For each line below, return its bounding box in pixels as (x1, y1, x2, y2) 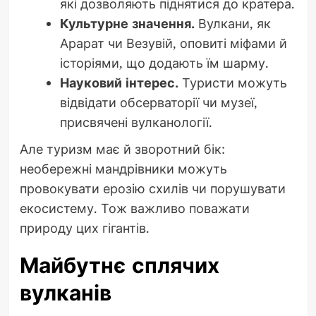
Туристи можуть (178, 73, 287, 91)
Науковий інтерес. (59, 73, 178, 91)
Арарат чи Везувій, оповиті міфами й (59, 34, 287, 51)
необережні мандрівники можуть (19, 159, 227, 177)
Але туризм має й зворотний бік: (19, 140, 225, 157)
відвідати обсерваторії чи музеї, (59, 93, 257, 111)
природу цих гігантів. (19, 219, 150, 236)
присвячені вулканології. (59, 113, 212, 130)
